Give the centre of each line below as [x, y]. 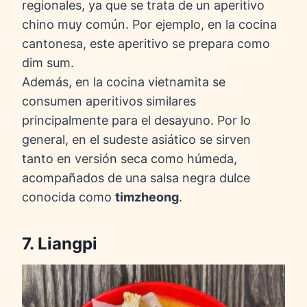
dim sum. [48, 63]
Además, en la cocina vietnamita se [124, 82]
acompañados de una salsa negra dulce [136, 178]
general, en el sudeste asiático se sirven [136, 140]
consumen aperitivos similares [109, 101]
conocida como [69, 197]
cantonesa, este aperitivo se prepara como [146, 44]
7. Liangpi [60, 244]
